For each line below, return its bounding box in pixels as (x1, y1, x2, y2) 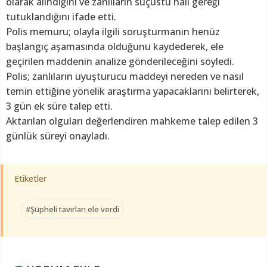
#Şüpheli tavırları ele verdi (26, 203, 119, 215)
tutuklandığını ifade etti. (6, 10, 116, 23)
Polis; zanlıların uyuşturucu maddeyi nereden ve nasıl (6, 69, 244, 83)
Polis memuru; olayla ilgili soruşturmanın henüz (6, 24, 220, 38)
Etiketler (14, 172, 46, 184)
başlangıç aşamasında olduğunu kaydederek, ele (6, 39, 223, 53)
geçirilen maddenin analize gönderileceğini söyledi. (6, 54, 237, 68)
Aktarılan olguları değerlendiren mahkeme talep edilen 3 (6, 114, 258, 128)
